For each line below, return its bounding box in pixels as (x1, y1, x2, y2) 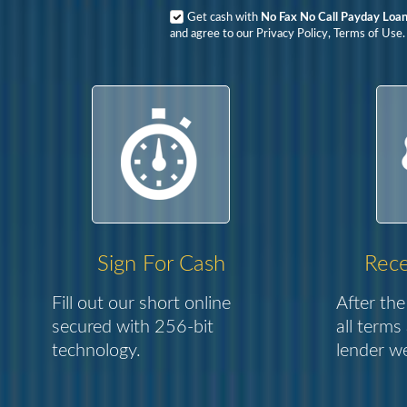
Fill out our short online (52, 294, 232, 313)
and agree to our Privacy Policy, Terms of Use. (170, 28, 405, 40)
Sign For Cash (96, 253, 225, 275)
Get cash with (187, 12, 261, 24)
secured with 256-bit (52, 318, 214, 336)
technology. (52, 342, 142, 360)
